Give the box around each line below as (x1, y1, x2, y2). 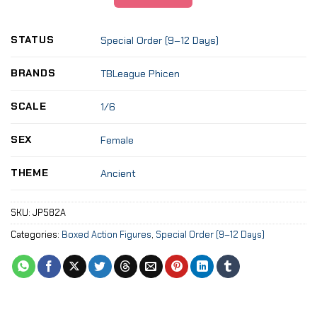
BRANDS (11, 67, 56, 80)
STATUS (11, 33, 54, 47)
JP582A (33, 207, 66, 219)
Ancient (100, 167, 137, 180)
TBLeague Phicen (100, 67, 180, 81)
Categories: (11, 229, 62, 241)
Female (100, 134, 134, 147)
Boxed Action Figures (62, 229, 151, 241)
